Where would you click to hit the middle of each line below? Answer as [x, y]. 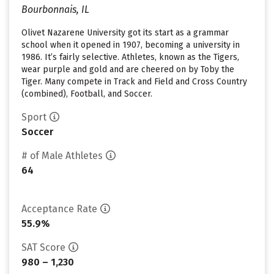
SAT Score [43, 247]
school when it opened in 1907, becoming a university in [131, 45]
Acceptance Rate [59, 209]
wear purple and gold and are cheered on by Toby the [128, 69]
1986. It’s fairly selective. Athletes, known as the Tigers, [130, 57]
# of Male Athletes [62, 156]
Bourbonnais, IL [55, 9]
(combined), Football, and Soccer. [87, 94]
